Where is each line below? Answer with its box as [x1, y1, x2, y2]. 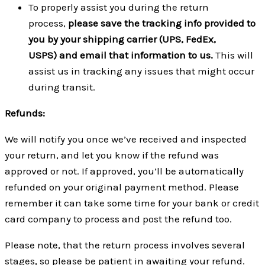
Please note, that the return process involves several [5, 238, 245, 251]
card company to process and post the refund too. [5, 212, 232, 225]
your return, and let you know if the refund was [5, 148, 219, 161]
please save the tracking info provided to [68, 17, 256, 29]
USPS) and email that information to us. [28, 49, 213, 61]
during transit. [28, 80, 95, 93]
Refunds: [5, 106, 45, 119]
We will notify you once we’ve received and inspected [5, 132, 247, 145]
